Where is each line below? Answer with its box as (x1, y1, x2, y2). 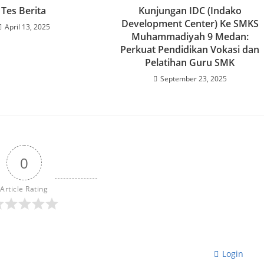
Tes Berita (1, 4, 47, 18)
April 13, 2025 (4, 22, 50, 32)
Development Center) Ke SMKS (121, 17, 259, 31)
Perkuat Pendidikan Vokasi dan (120, 43, 260, 57)
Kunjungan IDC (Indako (138, 4, 242, 18)
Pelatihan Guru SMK (145, 56, 235, 70)
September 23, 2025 (160, 74, 227, 84)
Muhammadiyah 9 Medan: (131, 30, 249, 44)
